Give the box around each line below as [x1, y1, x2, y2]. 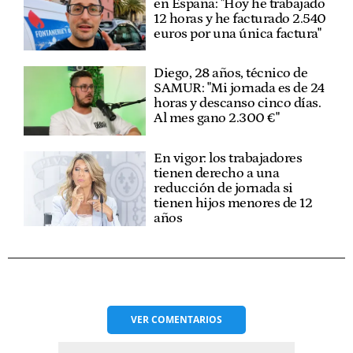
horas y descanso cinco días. [154, 95, 321, 112]
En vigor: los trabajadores [154, 150, 303, 166]
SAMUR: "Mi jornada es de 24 [154, 80, 325, 97]
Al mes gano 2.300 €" [154, 110, 280, 127]
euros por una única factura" [154, 25, 321, 42]
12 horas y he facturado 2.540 [154, 10, 326, 27]
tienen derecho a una [154, 165, 280, 181]
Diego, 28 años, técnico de [154, 65, 308, 82]
